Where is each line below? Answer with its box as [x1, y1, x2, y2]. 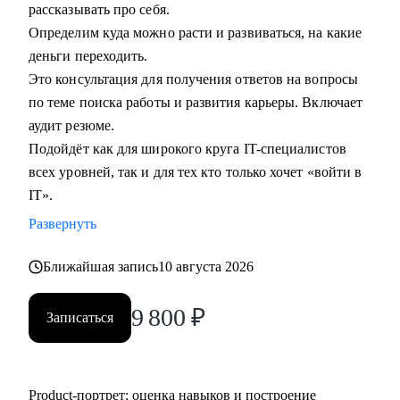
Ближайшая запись [43, 259, 159, 274]
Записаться [46, 310, 113, 325]
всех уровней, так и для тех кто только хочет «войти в [29, 164, 362, 179]
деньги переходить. [29, 48, 148, 63]
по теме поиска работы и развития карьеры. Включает [29, 95, 362, 110]
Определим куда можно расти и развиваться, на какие [29, 25, 362, 40]
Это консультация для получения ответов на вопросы [29, 71, 358, 87]
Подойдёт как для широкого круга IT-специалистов [29, 141, 346, 156]
